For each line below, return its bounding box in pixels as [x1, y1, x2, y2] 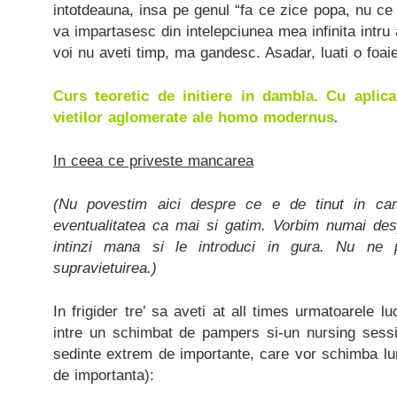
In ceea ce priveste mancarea [53, 152, 253, 169]
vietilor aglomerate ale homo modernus [53, 108, 334, 126]
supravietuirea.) [53, 259, 157, 276]
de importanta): [53, 366, 154, 384]
